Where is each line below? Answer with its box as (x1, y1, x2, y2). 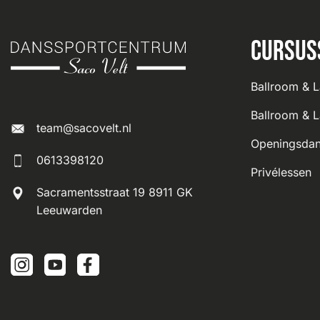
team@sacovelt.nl (36, 121, 131, 136)
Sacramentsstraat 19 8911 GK (36, 185, 193, 200)
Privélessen (251, 164, 311, 179)
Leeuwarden (36, 203, 102, 218)
